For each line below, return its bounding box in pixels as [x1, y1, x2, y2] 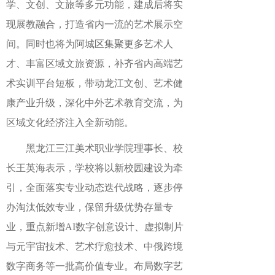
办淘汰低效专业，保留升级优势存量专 [6, 202, 173, 212]
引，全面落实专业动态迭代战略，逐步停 [6, 182, 183, 193]
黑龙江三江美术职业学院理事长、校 [26, 143, 183, 153]
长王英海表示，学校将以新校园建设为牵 [6, 163, 183, 173]
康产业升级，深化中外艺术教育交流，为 [6, 98, 183, 108]
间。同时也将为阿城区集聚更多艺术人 [6, 39, 173, 49]
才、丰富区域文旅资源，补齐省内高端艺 [6, 58, 183, 69]
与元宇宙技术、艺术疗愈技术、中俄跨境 [6, 241, 183, 252]
